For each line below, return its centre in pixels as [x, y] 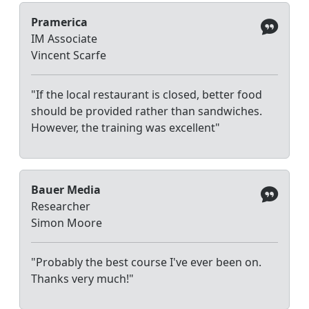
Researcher [61, 206]
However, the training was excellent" [126, 127]
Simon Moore [67, 222]
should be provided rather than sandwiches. [147, 111]
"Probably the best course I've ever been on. [146, 262]
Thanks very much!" [82, 278]
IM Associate [64, 38]
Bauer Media [66, 189]
